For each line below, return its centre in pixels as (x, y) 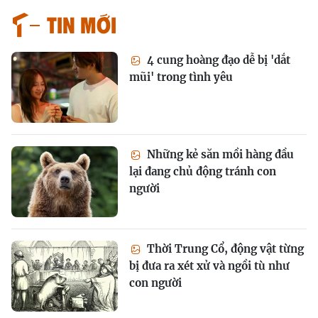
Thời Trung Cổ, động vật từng (224, 249)
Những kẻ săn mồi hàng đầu (219, 154)
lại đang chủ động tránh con (203, 171)
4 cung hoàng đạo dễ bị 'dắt (217, 60)
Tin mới (82, 24)
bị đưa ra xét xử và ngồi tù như (209, 266)
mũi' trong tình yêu (181, 77)
